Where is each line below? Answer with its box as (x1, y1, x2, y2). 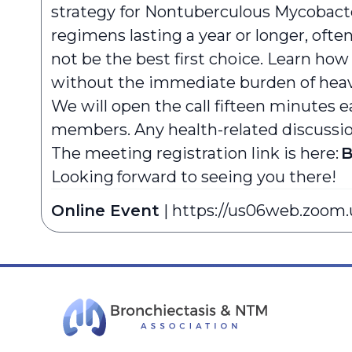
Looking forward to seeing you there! (51, 167, 336, 186)
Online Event (51, 201, 159, 220)
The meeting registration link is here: (51, 144, 341, 163)
